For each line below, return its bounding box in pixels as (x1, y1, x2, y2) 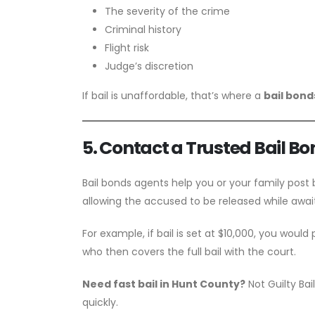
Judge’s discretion (105, 58, 193, 73)
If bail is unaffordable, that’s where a (82, 88, 264, 103)
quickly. (82, 295, 118, 309)
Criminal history (105, 22, 181, 37)
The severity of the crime (105, 4, 230, 18)
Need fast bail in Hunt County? (82, 276, 245, 291)
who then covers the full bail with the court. (82, 244, 296, 259)
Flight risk (105, 40, 149, 55)
